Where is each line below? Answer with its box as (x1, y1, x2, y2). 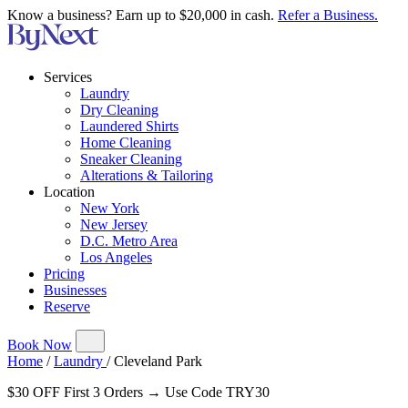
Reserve (44, 299, 90, 314)
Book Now (7, 337, 72, 352)
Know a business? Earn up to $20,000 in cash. (7, 7, 278, 23)
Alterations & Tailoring (80, 168, 213, 183)
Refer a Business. (278, 7, 378, 23)
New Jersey (80, 217, 148, 232)
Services (44, 69, 92, 85)
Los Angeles (80, 250, 152, 265)
